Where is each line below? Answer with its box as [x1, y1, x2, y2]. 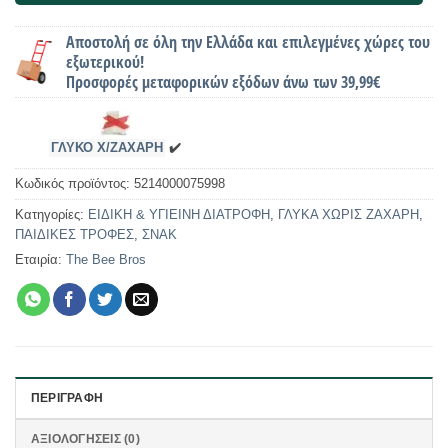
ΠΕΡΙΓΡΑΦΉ [31, 390, 104, 405]
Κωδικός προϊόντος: [15, 175, 134, 191]
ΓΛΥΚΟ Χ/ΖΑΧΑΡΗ [51, 140, 164, 155]
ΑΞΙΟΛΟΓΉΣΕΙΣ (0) [31, 431, 140, 446]
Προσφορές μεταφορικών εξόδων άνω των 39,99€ [66, 70, 381, 93]
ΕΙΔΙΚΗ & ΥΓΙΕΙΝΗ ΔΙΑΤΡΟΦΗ [88, 206, 270, 222]
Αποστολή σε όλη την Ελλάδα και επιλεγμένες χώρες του [66, 30, 431, 53]
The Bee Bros [66, 251, 146, 267]
